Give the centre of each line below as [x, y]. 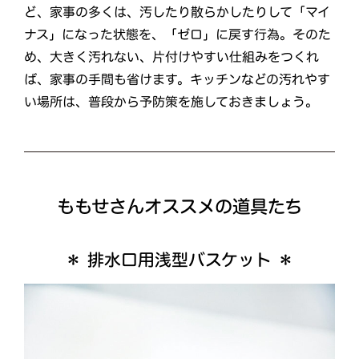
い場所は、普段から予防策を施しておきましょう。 [171, 102]
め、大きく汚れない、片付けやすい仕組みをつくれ [171, 57]
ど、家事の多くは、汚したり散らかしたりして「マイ [177, 12]
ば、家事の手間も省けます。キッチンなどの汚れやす [177, 80]
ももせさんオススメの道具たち [180, 207]
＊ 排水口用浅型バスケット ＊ [179, 260]
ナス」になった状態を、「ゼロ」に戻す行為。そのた [178, 35]
